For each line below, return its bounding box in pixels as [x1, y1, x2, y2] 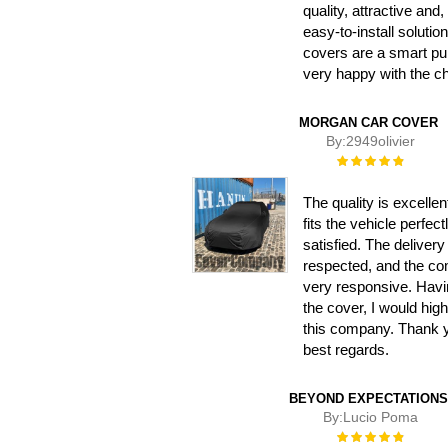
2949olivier [345, 133, 415, 149]
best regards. [302, 340, 389, 358]
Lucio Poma [342, 408, 418, 425]
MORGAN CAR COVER [298, 115, 438, 130]
